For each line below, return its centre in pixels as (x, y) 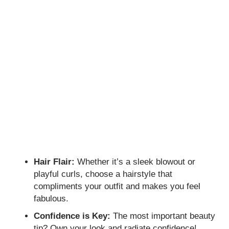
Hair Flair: (54, 162)
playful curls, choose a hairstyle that (103, 174)
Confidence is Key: (72, 216)
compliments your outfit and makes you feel (117, 186)
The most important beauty (163, 216)
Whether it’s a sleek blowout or (135, 162)
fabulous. (51, 198)
